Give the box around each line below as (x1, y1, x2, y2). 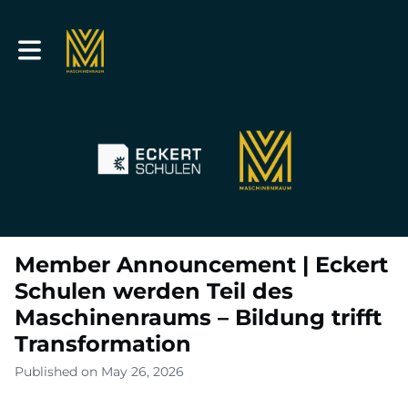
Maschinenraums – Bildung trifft (15, 303, 382, 331)
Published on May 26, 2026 (15, 362, 184, 380)
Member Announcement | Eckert (15, 250, 388, 278)
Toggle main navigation (17, 35, 169, 52)
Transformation (15, 330, 191, 357)
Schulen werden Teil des (15, 277, 293, 304)
